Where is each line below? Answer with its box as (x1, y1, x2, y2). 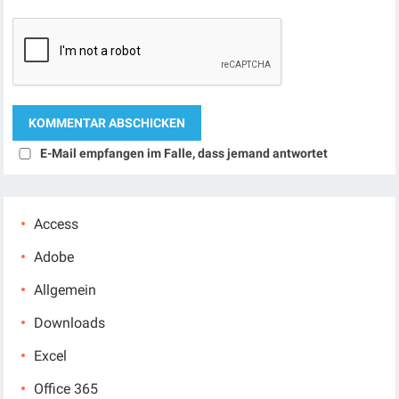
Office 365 (34, 380, 99, 397)
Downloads (34, 314, 106, 331)
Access (34, 216, 79, 232)
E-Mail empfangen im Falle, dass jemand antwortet (40, 146, 329, 160)
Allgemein (34, 281, 97, 298)
